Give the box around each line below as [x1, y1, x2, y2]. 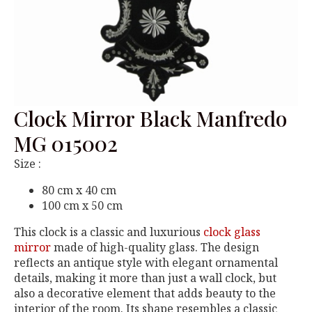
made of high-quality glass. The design [54, 240, 259, 255]
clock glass [203, 224, 260, 240]
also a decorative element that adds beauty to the [14, 286, 276, 301]
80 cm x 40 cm [42, 182, 116, 198]
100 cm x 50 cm [42, 198, 123, 213]
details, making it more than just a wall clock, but [14, 270, 276, 286]
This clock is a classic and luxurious [14, 224, 203, 240]
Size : [14, 156, 41, 171]
